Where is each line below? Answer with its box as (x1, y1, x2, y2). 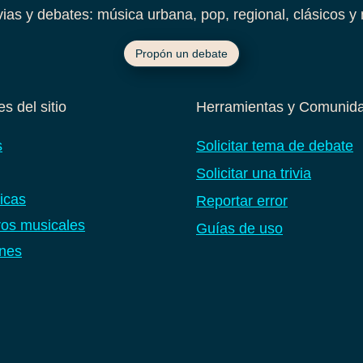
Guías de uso (196, 220, 283, 237)
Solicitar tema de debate (196, 137, 353, 154)
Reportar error (196, 192, 288, 209)
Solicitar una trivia (196, 164, 311, 181)
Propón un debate (135, 46, 228, 60)
